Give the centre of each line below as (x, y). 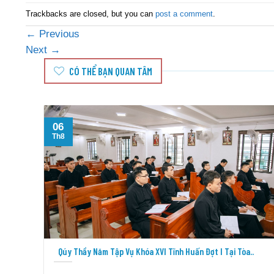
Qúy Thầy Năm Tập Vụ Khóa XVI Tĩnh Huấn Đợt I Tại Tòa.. (156, 251)
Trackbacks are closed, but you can (91, 14)
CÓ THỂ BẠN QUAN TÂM (111, 71)
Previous (58, 34)
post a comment (184, 14)
